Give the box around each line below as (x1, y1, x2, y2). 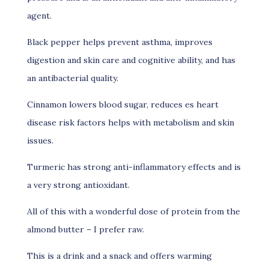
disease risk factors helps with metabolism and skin (26, 117, 234, 128)
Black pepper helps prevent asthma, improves (26, 37, 213, 47)
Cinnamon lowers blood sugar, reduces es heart (26, 99, 219, 110)
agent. (26, 10, 52, 21)
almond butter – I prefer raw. (26, 224, 144, 235)
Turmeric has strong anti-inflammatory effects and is (26, 162, 241, 172)
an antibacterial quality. (26, 73, 118, 83)
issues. (26, 135, 53, 146)
